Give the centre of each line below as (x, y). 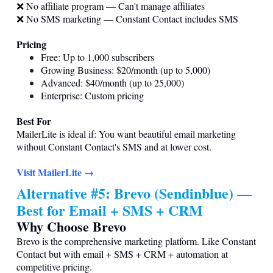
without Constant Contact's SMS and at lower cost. (114, 146)
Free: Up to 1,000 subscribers (97, 57)
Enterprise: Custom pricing (92, 95)
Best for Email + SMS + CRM (110, 210)
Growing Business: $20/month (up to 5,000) (126, 69)
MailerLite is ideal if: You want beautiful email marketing (126, 133)
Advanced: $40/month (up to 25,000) (112, 82)
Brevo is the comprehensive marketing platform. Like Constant (136, 241)
